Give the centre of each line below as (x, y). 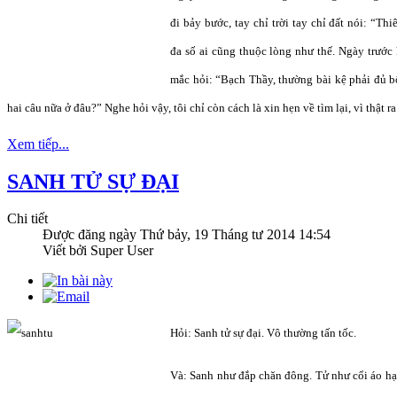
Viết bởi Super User (98, 251)
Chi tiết (27, 219)
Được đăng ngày (91, 235)
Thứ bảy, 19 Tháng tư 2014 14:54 (235, 235)
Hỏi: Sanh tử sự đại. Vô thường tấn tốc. (263, 333)
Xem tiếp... (38, 144)
